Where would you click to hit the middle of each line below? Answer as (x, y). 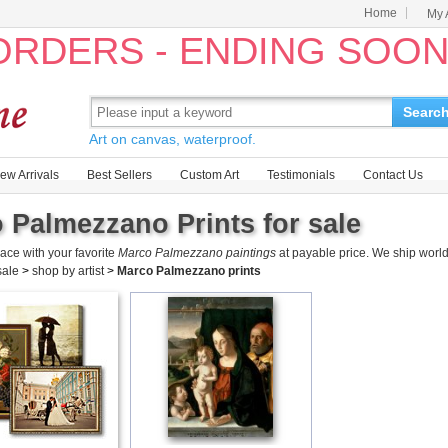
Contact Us (393, 175)
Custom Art (209, 175)
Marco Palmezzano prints (189, 271)
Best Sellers (119, 175)
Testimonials (301, 175)
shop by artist (68, 271)
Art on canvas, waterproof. (172, 139)
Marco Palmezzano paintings (197, 253)
